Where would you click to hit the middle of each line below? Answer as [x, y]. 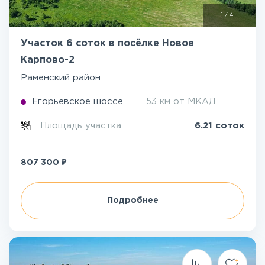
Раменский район [61, 78]
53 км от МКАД [181, 101]
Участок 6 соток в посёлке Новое [107, 43]
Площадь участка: [83, 126]
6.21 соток [219, 126]
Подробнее [132, 201]
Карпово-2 [48, 60]
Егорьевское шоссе [77, 101]
